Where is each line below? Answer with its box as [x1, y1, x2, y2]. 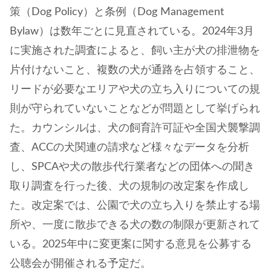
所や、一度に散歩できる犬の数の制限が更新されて [10, 219, 260, 230]
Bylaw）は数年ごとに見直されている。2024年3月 [10, 25, 254, 37]
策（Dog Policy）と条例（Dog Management [10, 6, 224, 18]
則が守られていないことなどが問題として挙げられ [10, 103, 260, 114]
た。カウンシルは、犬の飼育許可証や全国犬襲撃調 [10, 122, 260, 134]
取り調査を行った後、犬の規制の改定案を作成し [10, 180, 249, 192]
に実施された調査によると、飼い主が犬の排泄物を [10, 45, 260, 56]
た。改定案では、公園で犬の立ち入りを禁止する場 [10, 200, 260, 211]
